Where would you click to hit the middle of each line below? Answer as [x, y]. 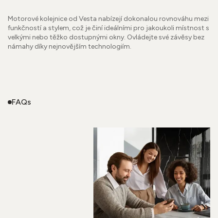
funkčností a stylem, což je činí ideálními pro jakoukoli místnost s [109, 28]
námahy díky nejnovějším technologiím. [70, 46]
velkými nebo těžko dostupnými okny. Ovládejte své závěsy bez [106, 37]
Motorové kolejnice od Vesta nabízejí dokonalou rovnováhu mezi [108, 19]
